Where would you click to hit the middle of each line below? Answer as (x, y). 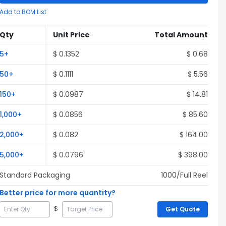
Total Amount (181, 35)
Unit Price (71, 35)
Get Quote (183, 209)
